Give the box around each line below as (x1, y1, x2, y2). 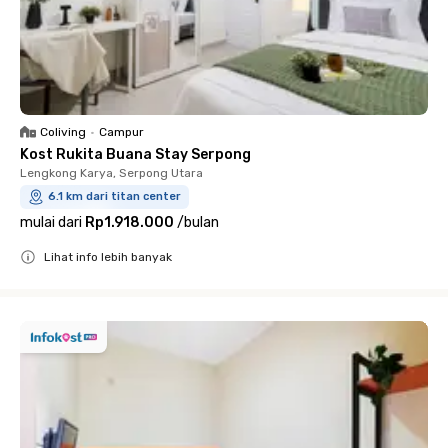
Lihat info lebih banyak (44, 250, 172, 264)
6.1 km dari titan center (48, 190, 181, 203)
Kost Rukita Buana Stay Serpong (20, 146, 251, 163)
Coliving (40, 125, 86, 139)
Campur (99, 125, 144, 139)
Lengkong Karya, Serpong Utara (20, 166, 203, 180)
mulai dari (20, 214, 82, 231)
